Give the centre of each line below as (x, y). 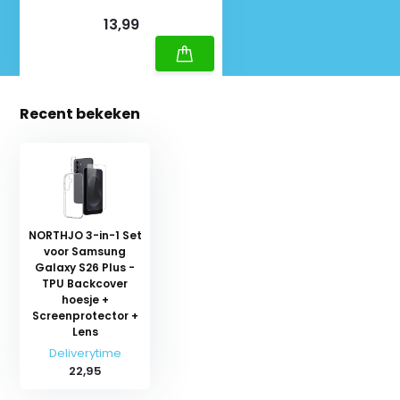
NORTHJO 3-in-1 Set (85, 235)
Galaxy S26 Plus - (85, 267)
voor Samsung (85, 251)
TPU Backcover (85, 283)
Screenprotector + (85, 315)
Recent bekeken (80, 113)
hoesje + (85, 299)
